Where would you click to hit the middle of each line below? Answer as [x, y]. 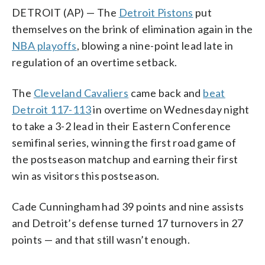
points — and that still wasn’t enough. [101, 239]
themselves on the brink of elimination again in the [132, 29]
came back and [166, 93]
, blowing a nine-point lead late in [155, 45]
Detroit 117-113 [52, 109]
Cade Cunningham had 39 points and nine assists [128, 206]
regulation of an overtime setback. [95, 62]
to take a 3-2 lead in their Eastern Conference [122, 126]
